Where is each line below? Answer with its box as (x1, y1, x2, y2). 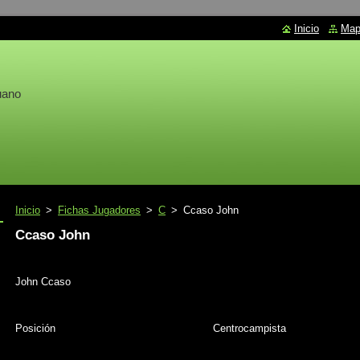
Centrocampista (213, 322, 286, 334)
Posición (15, 322, 55, 334)
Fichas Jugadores (58, 204, 141, 216)
